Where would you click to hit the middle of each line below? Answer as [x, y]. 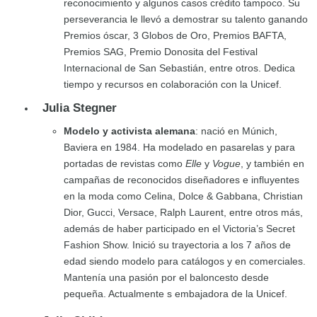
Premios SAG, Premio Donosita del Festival [161, 52]
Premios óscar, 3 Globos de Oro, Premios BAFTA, [175, 36]
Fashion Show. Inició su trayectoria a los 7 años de [177, 245]
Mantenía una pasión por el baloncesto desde [166, 278]
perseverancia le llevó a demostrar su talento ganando [186, 19]
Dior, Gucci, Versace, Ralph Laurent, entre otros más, [183, 213]
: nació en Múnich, [236, 131]
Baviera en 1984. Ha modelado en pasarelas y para [179, 148]
